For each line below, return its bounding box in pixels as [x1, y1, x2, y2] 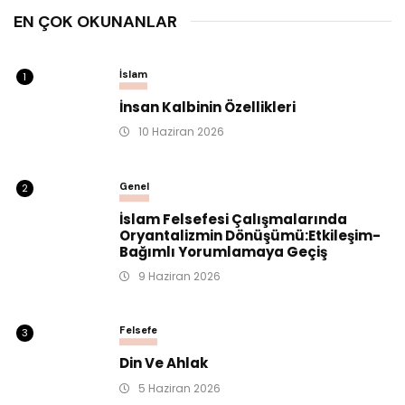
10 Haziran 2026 [137, 124, 224, 140]
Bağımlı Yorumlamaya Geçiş [119, 241, 328, 261]
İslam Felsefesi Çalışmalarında [119, 209, 348, 229]
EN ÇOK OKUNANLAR [14, 10, 177, 33]
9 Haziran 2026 [137, 268, 221, 285]
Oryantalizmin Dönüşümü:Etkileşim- [119, 225, 381, 245]
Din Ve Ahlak [119, 353, 209, 373]
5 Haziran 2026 [137, 380, 221, 396]
